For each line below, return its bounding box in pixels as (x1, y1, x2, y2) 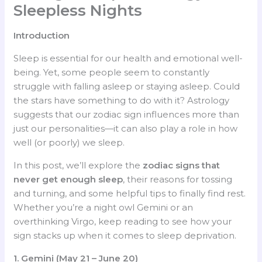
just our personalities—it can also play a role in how (13, 122, 238, 134)
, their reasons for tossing (123, 173, 233, 185)
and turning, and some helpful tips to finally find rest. (13, 187, 246, 199)
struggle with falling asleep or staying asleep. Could (13, 80, 240, 92)
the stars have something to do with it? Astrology (13, 94, 230, 106)
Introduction (13, 29, 70, 41)
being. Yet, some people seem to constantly (13, 66, 210, 78)
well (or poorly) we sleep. (13, 136, 125, 148)
